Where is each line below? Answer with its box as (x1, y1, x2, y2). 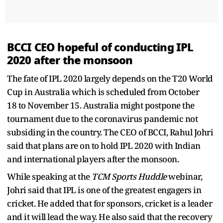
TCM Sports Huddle (92, 170, 167, 182)
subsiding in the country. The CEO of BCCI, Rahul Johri (7, 126, 213, 138)
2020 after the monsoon (7, 51, 133, 69)
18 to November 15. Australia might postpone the (7, 99, 195, 111)
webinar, (166, 170, 202, 182)
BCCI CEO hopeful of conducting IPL (7, 38, 194, 56)
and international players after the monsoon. (7, 153, 179, 165)
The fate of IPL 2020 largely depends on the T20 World (7, 72, 213, 84)
